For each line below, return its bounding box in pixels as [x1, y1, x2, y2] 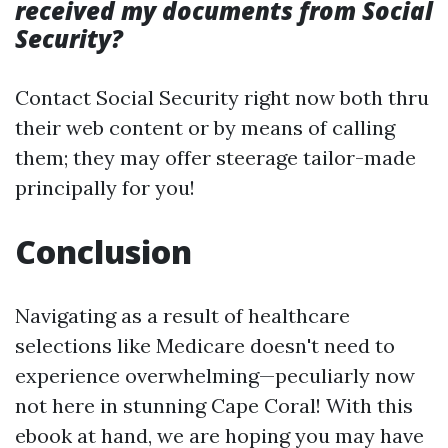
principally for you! [15, 175, 195, 200]
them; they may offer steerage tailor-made [15, 145, 416, 170]
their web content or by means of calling [15, 115, 395, 140]
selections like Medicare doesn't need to [15, 333, 395, 358]
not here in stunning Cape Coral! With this [15, 393, 413, 418]
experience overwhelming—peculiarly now [15, 363, 415, 388]
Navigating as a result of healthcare [15, 303, 350, 328]
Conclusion [15, 230, 192, 273]
